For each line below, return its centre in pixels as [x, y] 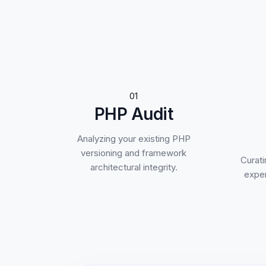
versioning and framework [134, 153]
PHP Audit [134, 114]
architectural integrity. [134, 167]
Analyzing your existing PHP [134, 139]
